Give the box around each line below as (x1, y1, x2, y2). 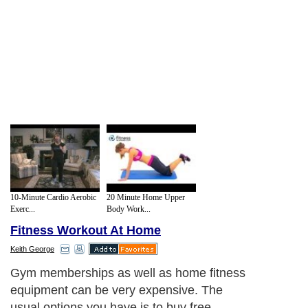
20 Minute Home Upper (107, 192, 185, 202)
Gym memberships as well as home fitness (10, 266, 245, 280)
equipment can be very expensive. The (10, 283, 223, 298)
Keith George (10, 245, 54, 254)
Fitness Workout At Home (10, 223, 161, 238)
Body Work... (107, 203, 151, 214)
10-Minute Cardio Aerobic (10, 192, 96, 202)
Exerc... (10, 203, 35, 214)
